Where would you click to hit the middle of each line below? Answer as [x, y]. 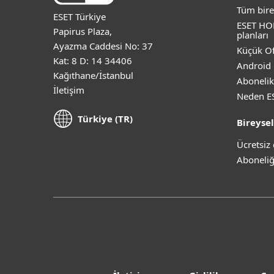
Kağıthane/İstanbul [93, 75]
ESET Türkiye [80, 16]
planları [253, 35]
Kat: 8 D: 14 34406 [93, 60]
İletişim [69, 90]
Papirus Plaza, [83, 31]
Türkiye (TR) [105, 119]
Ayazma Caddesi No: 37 [103, 46]
